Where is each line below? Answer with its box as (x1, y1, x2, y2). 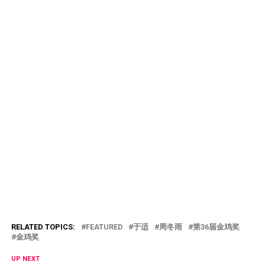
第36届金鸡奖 (192, 222, 240, 231)
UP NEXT (11, 254, 40, 263)
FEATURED (85, 222, 122, 231)
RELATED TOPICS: (11, 222, 75, 231)
